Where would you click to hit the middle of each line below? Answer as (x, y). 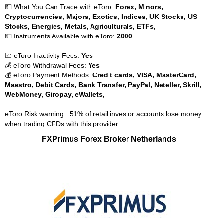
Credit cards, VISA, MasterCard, (144, 75)
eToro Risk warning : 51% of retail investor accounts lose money (103, 114)
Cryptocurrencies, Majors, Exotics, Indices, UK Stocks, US (101, 17)
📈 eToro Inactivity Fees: (43, 55)
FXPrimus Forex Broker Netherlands (109, 139)
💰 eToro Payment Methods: (49, 75)
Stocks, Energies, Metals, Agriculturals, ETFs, (80, 26)
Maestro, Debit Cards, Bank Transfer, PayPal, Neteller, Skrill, (103, 85)
